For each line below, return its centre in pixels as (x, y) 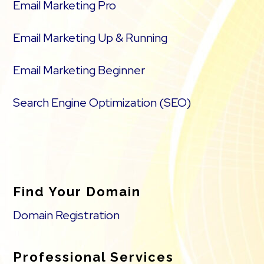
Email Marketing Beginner (79, 70)
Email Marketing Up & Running (90, 38)
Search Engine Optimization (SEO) (102, 103)
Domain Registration (67, 215)
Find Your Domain (77, 192)
